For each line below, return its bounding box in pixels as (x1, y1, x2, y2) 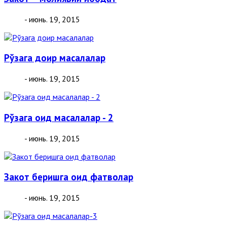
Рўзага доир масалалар (4, 52, 105, 64)
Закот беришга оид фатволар (4, 171, 133, 183)
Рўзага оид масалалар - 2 (4, 111, 113, 124)
